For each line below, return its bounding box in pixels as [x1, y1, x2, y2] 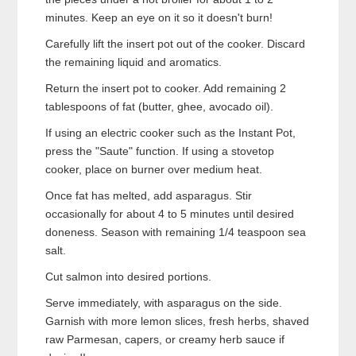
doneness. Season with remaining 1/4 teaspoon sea [45, 226, 307, 239]
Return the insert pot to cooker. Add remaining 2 [45, 82, 287, 95]
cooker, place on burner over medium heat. [45, 163, 263, 176]
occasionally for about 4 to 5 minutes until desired [45, 207, 295, 221]
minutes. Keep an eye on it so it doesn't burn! [45, 11, 273, 25]
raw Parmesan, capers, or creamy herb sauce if [45, 333, 285, 346]
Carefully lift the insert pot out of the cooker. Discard [45, 37, 306, 51]
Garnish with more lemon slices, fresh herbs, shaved [45, 315, 310, 328]
